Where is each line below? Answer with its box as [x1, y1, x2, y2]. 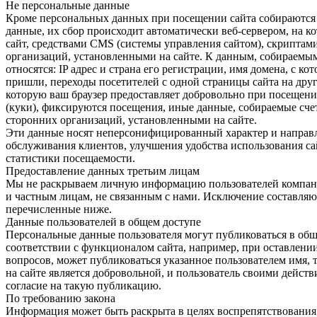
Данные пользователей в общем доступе [6, 215, 201, 228]
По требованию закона [6, 292, 115, 304]
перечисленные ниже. [6, 202, 112, 215]
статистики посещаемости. [6, 151, 135, 164]
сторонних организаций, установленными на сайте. [6, 113, 257, 126]
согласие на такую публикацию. [6, 279, 161, 292]
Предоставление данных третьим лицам [6, 164, 200, 177]
